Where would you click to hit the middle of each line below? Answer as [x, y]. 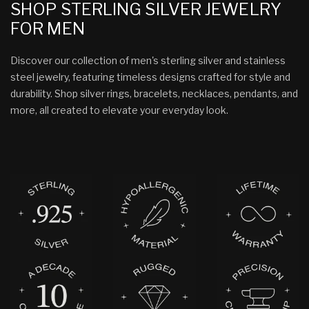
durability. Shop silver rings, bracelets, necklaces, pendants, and [154, 93]
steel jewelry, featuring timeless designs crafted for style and [150, 77]
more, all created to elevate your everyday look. [119, 110]
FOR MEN [48, 28]
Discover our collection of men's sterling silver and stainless [148, 60]
